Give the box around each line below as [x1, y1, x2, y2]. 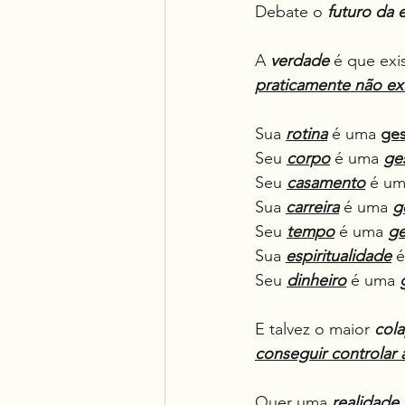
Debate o [255, 2, 327, 22]
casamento [287, 173, 365, 193]
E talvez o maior [255, 319, 374, 339]
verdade [270, 51, 329, 71]
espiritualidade [286, 246, 391, 266]
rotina [286, 124, 327, 144]
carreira [286, 197, 339, 217]
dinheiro [287, 270, 346, 290]
